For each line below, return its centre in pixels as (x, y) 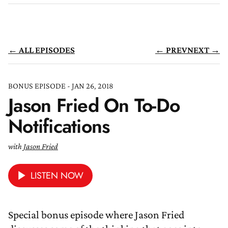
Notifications (59, 126)
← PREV (171, 50)
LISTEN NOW (57, 176)
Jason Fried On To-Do (94, 106)
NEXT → (204, 50)
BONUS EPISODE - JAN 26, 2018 (61, 86)
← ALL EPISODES (41, 50)
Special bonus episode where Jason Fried (96, 215)
